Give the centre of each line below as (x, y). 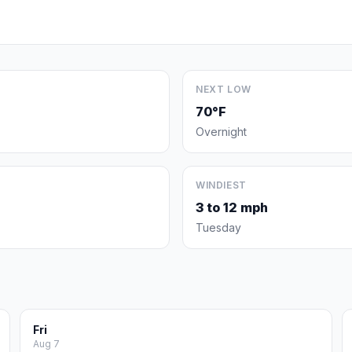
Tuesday (218, 227)
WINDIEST (221, 185)
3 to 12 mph (232, 207)
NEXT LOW (224, 89)
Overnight (221, 132)
